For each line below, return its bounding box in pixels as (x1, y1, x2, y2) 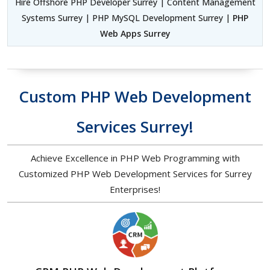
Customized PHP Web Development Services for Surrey (18, 168, 252, 180)
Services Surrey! (77, 116, 193, 138)
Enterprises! (110, 183, 160, 196)
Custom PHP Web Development (19, 86, 251, 108)
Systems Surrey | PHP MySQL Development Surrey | (22, 12, 233, 24)
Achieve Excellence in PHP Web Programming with (30, 152, 240, 165)
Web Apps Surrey (99, 28, 171, 40)
